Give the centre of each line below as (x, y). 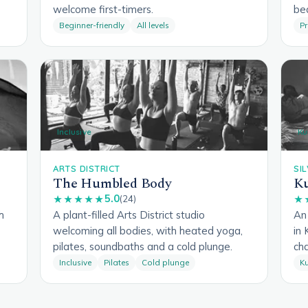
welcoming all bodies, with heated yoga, (148, 230)
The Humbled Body (112, 183)
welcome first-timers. (103, 9)
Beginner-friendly (92, 25)
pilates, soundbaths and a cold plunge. (143, 246)
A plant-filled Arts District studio (129, 214)
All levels (153, 25)
